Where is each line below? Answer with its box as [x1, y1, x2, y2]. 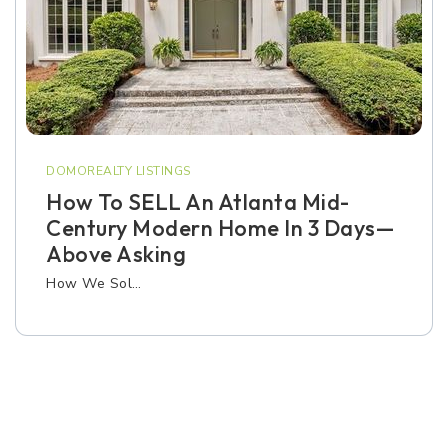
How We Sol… [46, 274, 142, 293]
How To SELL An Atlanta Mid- [46, 188, 350, 216]
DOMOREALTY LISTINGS [46, 163, 191, 179]
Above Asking [46, 240, 186, 268]
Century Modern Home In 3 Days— [46, 214, 395, 242]
